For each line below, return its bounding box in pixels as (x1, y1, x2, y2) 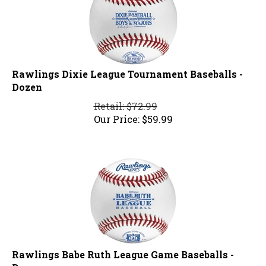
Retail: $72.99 (93, 94, 157, 107)
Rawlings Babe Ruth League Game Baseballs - (12, 243, 234, 256)
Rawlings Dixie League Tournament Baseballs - (12, 62, 243, 75)
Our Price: (93, 107, 140, 121)
